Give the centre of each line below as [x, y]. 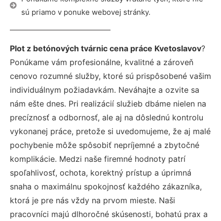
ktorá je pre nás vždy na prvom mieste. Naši [92, 200]
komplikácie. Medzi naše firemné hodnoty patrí [98, 159]
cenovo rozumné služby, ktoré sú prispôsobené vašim [110, 76]
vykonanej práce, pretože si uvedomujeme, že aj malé [110, 131]
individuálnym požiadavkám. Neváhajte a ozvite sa [105, 90]
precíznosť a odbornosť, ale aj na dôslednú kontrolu [107, 117]
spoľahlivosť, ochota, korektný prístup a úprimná [101, 173]
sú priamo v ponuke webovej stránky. [86, 12]
